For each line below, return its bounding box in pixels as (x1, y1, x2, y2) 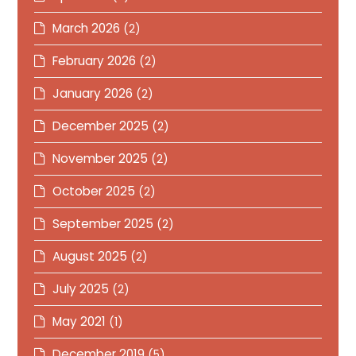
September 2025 (52, 215, 154, 232)
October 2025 (52, 183, 136, 199)
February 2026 (52, 52, 137, 69)
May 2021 (52, 313, 106, 330)
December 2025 (52, 118, 149, 134)
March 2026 (52, 20, 121, 37)
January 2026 (52, 85, 133, 102)
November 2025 (52, 150, 149, 167)
